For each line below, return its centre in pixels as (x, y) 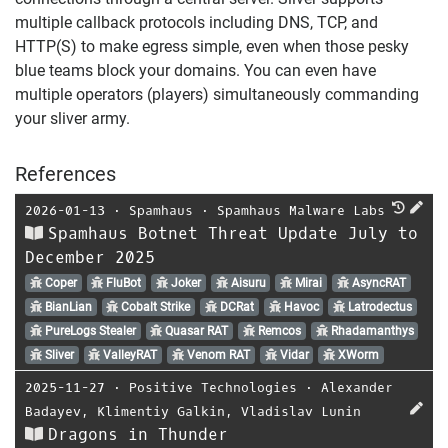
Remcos (277, 330)
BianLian (66, 306)
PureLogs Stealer (88, 330)
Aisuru (246, 282)
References (65, 173)
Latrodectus (379, 306)
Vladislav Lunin (301, 411)
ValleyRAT (129, 354)
